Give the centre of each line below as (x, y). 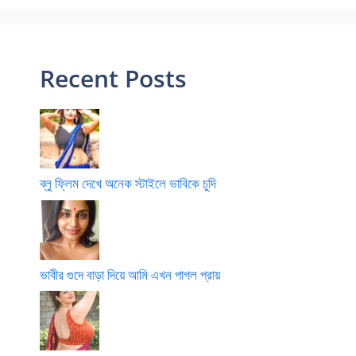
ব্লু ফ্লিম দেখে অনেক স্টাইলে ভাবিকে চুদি (128, 183)
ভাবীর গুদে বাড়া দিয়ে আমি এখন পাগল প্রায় (130, 274)
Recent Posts (113, 78)
